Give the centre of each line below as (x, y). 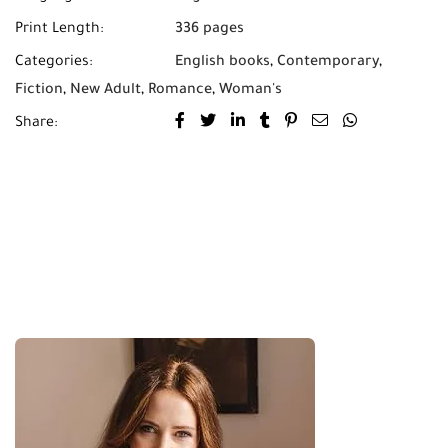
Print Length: (59, 30)
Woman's (250, 91)
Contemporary (328, 63)
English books (222, 63)
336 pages (209, 30)
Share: (36, 124)
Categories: (54, 63)
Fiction (39, 91)
